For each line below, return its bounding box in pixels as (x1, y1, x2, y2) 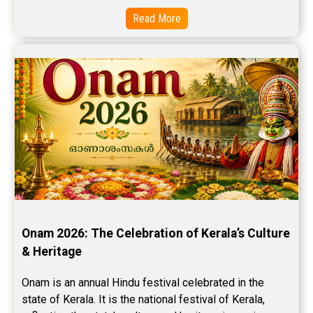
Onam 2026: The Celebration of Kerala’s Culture (22, 226, 290, 241)
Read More (132, 12, 181, 26)
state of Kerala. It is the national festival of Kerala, (22, 293, 265, 307)
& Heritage (22, 245, 82, 259)
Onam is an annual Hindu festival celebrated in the (22, 276, 264, 290)
